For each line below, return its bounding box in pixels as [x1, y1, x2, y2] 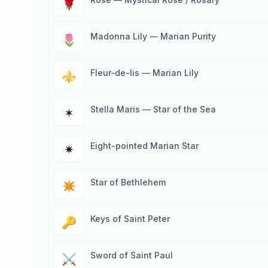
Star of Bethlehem [90, 177, 166, 187]
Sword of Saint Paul [90, 250, 173, 260]
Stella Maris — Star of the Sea [90, 104, 216, 114]
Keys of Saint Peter [90, 214, 170, 224]
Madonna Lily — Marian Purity [90, 31, 216, 41]
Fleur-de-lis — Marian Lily [90, 68, 199, 78]
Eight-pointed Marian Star [90, 141, 199, 151]
